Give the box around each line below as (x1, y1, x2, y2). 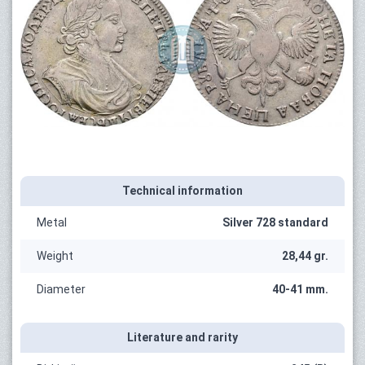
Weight (37, 248, 73, 262)
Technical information (122, 183, 243, 197)
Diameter (37, 282, 86, 296)
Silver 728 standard (222, 215, 328, 229)
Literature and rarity (127, 330, 238, 344)
